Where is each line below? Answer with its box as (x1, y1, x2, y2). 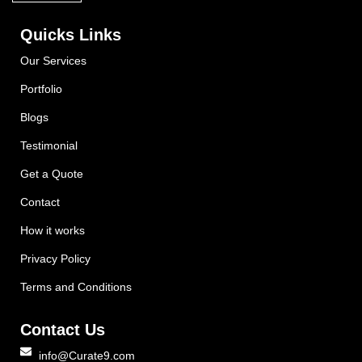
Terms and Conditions (20, 280, 132, 293)
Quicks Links (20, 25, 121, 44)
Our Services (20, 53, 86, 67)
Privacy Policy (20, 251, 90, 265)
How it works (20, 223, 85, 237)
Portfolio (20, 82, 62, 95)
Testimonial (20, 138, 78, 152)
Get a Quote (20, 166, 83, 180)
